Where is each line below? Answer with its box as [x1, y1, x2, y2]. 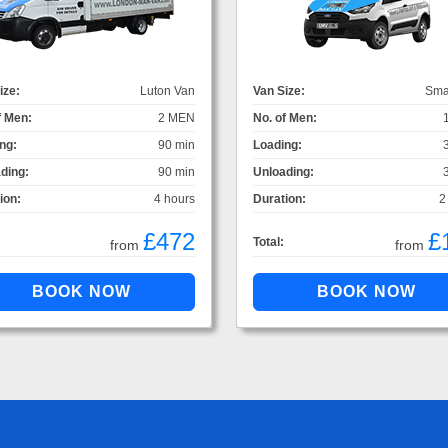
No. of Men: [253, 110, 317, 125]
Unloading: [253, 164, 314, 179]
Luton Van [140, 83, 195, 98]
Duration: [253, 191, 306, 206]
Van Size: [253, 83, 305, 98]
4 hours [154, 191, 195, 206]
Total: [253, 234, 284, 249]
